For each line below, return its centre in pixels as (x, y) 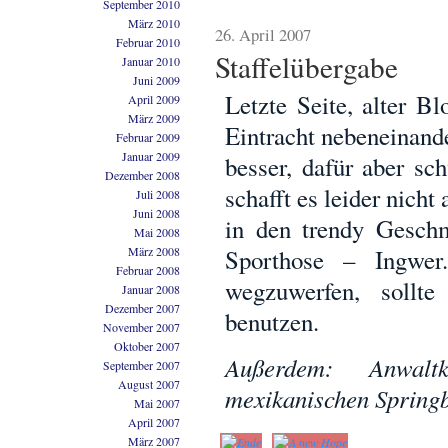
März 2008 (154, 251)
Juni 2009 (156, 80)
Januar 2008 (151, 289)
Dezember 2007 (142, 308)
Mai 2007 (157, 403)
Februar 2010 (148, 42)
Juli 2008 (158, 194)
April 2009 (154, 99)
